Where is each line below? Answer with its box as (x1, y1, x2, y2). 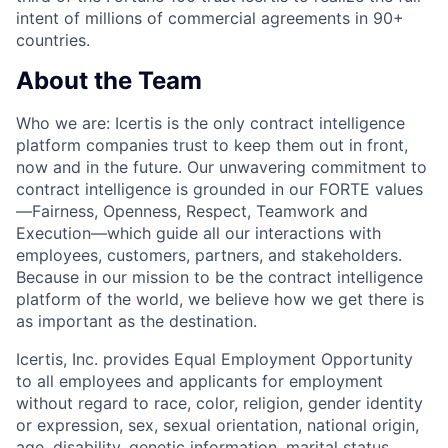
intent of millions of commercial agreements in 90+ (16, 7, 404, 28)
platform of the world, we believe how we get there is (16, 289, 424, 310)
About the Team (16, 66, 202, 96)
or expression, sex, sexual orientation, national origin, (16, 415, 419, 436)
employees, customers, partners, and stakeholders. (16, 245, 402, 266)
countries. (16, 29, 90, 50)
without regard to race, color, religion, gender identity (16, 393, 423, 414)
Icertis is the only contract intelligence (115, 113, 405, 134)
